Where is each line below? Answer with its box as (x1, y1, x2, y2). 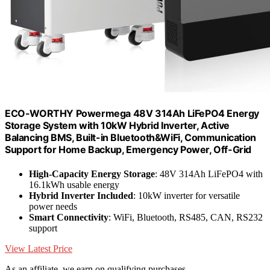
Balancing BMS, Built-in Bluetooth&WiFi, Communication (5, 131, 256, 144)
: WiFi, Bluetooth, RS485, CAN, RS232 (108, 212, 263, 222)
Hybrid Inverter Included (29, 190, 133, 201)
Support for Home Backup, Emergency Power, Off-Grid (5, 143, 252, 156)
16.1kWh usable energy (29, 179, 119, 190)
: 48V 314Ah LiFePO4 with (155, 168, 263, 179)
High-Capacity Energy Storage (29, 168, 155, 179)
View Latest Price (5, 243, 72, 254)
